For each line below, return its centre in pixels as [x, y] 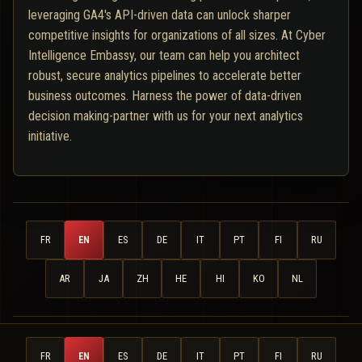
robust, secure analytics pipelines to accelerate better [165, 76]
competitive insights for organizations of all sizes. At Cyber [177, 36]
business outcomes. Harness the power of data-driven [165, 96]
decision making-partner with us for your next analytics [166, 116]
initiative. [50, 137]
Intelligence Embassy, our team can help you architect [164, 56]
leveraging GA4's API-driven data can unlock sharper [160, 15]
